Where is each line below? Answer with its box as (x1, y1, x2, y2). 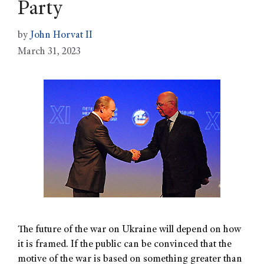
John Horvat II (30, 30, 93, 41)
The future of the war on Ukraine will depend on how (18, 225, 241, 235)
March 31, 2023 (18, 47, 81, 57)
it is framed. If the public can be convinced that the (18, 239, 232, 250)
